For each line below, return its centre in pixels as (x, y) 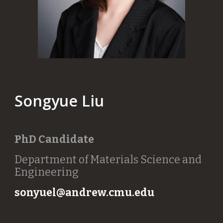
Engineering (47, 172)
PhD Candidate (55, 139)
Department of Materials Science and (108, 160)
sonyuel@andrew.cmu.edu (86, 192)
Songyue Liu (59, 100)
